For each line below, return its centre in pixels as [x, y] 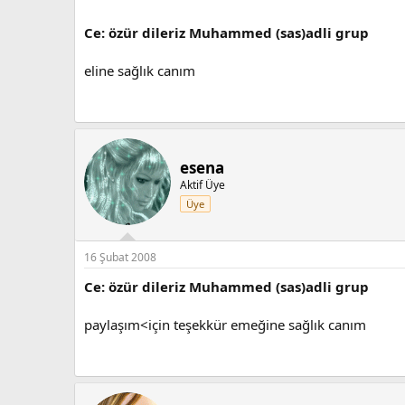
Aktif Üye [202, 184]
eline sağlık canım [140, 70]
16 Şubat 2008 [120, 257]
